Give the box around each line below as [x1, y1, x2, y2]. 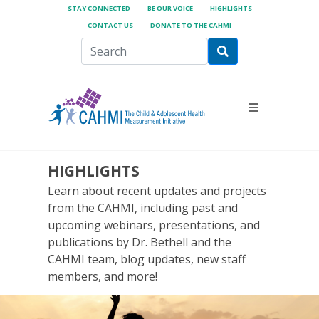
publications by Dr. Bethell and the [48, 234, 232, 251]
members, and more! [48, 268, 161, 285]
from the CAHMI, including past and [48, 200, 239, 216]
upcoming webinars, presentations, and [48, 217, 261, 234]
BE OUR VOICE [147, 4, 193, 13]
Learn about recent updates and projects [48, 183, 267, 199]
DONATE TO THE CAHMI [150, 21, 231, 30]
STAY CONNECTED [67, 4, 130, 13]
